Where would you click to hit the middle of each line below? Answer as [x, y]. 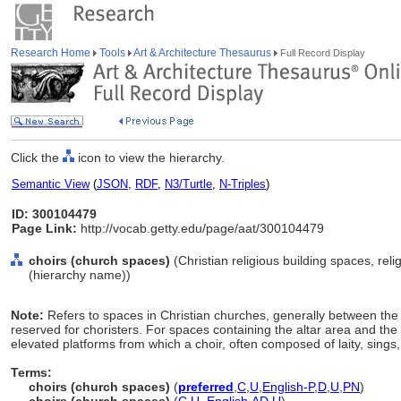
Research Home [52, 53]
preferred [206, 387]
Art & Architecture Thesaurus [203, 53]
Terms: [31, 372]
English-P [288, 387]
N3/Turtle [188, 184]
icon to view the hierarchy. [149, 158]
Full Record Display [321, 53]
